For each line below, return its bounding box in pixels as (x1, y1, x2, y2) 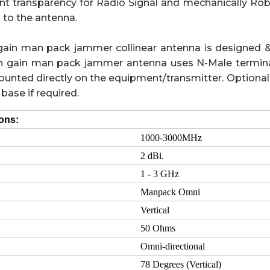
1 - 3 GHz (140, 169, 179, 179)
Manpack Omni (140, 187, 200, 197)
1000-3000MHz (140, 133, 202, 143)
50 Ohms (140, 223, 175, 233)
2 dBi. (140, 151, 164, 161)
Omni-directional (140, 241, 205, 251)
